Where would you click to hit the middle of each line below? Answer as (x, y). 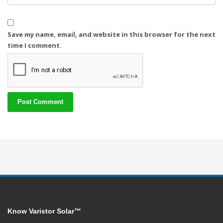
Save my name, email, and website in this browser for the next (111, 35)
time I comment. (35, 46)
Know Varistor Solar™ (44, 211)
